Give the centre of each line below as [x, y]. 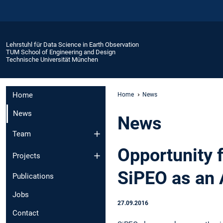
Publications [33, 176]
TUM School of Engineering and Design [61, 52]
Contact [26, 213]
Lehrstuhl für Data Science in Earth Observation [72, 44]
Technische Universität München [52, 59]
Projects [26, 156]
